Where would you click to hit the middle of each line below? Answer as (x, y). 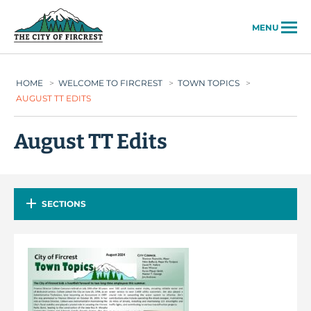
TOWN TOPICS (209, 83)
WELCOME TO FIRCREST (110, 83)
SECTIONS (64, 204)
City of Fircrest (144, 16)
